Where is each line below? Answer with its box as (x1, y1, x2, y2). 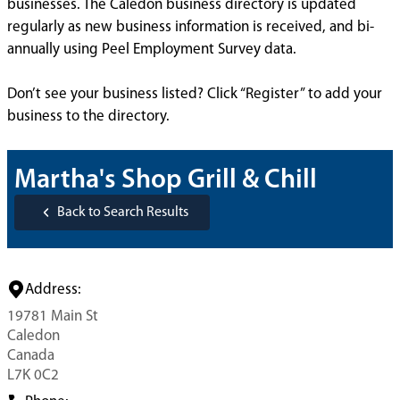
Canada (7, 348, 54, 363)
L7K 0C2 (7, 368, 59, 383)
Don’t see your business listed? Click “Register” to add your (7, 87, 382, 102)
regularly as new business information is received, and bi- (7, 20, 374, 35)
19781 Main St (7, 309, 98, 324)
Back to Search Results (57, 205, 188, 220)
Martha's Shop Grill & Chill (14, 167, 317, 195)
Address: (25, 282, 81, 297)
